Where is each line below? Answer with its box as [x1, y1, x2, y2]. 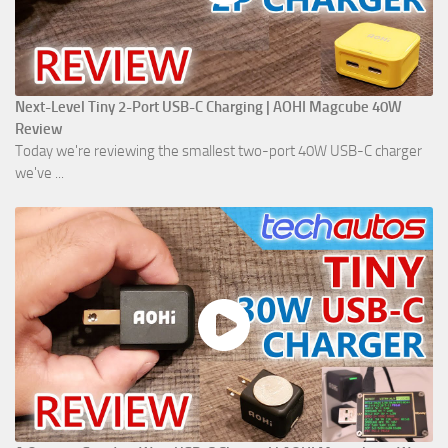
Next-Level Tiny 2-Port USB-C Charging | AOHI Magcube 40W [15, 98, 402, 117]
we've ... [15, 164, 64, 183]
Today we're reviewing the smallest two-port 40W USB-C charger [15, 142, 422, 161]
